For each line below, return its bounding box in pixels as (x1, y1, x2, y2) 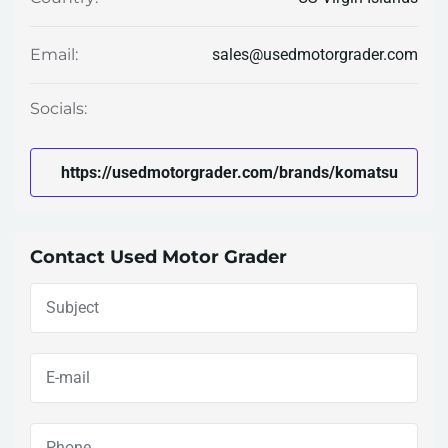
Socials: (30, 98, 87, 118)
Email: (30, 45, 78, 65)
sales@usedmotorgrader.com (212, 44, 418, 64)
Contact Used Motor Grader (30, 246, 287, 269)
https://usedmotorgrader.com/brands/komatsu (61, 162, 399, 182)
